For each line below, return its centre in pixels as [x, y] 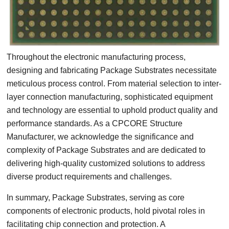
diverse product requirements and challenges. [89, 177]
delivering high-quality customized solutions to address [106, 163]
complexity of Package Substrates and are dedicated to [106, 150]
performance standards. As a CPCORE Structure [95, 123]
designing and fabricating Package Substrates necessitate [112, 70]
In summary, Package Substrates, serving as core [96, 198]
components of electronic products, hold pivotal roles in [106, 211]
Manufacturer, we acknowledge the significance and [100, 137]
